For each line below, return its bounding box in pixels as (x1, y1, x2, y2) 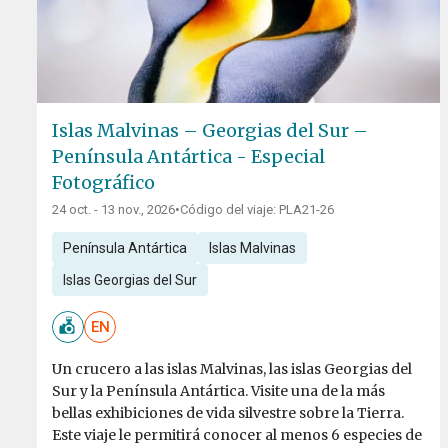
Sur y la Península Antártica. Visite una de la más (52, 382, 385, 401)
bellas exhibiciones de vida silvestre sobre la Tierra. (52, 404, 404, 423)
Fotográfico (52, 171, 155, 195)
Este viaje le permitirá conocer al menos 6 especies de (52, 426, 422, 445)
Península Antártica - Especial (52, 145, 325, 169)
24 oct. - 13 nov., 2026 (52, 202, 175, 218)
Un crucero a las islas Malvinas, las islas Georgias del (52, 360, 412, 379)
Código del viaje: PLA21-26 (180, 202, 334, 218)
